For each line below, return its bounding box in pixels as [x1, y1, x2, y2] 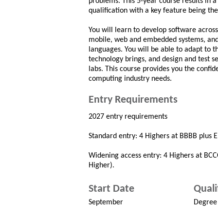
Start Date [89, 183, 134, 195]
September [89, 199, 123, 206]
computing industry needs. [89, 75, 172, 83]
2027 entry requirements [89, 113, 167, 121]
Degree [193, 199, 217, 206]
